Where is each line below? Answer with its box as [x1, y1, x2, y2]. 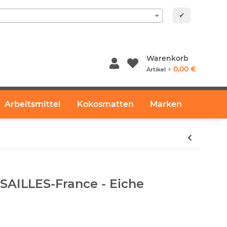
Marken [150, 99, 182, 109]
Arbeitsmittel [5, 99, 61, 109]
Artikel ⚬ [146, 66, 173, 73]
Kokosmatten [77, 99, 134, 109]
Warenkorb [146, 54, 188, 63]
